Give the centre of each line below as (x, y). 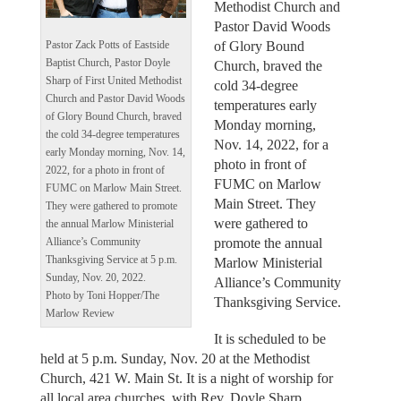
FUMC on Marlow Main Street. (113, 189)
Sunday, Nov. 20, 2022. (95, 278)
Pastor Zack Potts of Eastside (107, 46)
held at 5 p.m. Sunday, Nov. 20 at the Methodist (175, 358)
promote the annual (268, 243)
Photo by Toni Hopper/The (102, 296)
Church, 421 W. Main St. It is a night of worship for (186, 378)
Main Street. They (265, 204)
